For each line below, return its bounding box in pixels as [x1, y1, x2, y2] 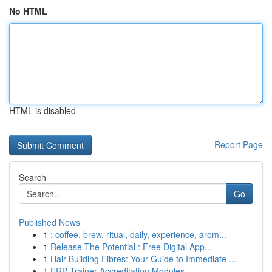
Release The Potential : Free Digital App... [50, 240, 212, 253]
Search [19, 171, 46, 183]
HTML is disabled [9, 104, 76, 117]
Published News [19, 216, 80, 228]
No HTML [9, 5, 47, 17]
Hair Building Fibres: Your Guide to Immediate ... [50, 253, 236, 265]
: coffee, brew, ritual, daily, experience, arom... [50, 228, 226, 240]
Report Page [214, 138, 263, 151]
